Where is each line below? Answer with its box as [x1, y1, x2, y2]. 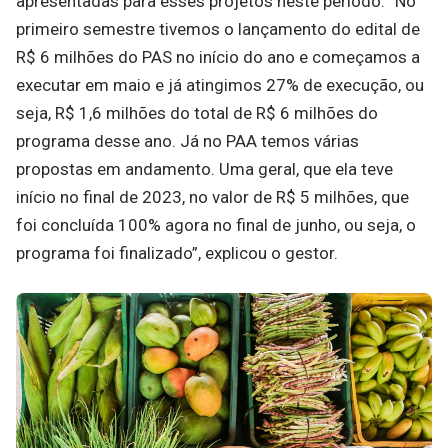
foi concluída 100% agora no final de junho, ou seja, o [16, 215, 416, 236]
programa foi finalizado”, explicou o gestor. [16, 243, 338, 264]
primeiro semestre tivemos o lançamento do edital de [16, 19, 420, 40]
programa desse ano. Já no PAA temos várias [16, 131, 359, 152]
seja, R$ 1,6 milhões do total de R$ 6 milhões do [16, 103, 378, 124]
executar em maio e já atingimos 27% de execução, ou [16, 75, 424, 96]
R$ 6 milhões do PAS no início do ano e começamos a [16, 47, 420, 68]
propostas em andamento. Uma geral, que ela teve [16, 159, 393, 180]
